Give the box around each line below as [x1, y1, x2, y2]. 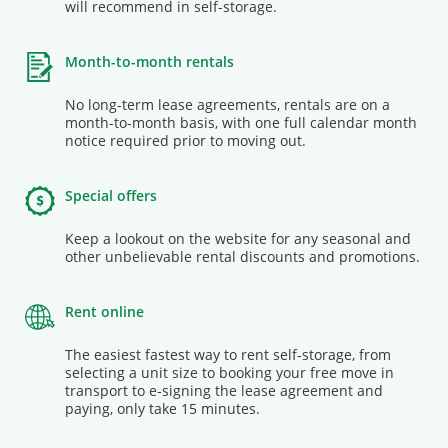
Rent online [65, 301, 144, 321]
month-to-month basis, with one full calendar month [65, 112, 417, 132]
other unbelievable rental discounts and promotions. [65, 246, 420, 266]
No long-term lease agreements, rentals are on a [65, 94, 390, 114]
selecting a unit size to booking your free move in [65, 362, 394, 382]
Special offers [65, 185, 157, 205]
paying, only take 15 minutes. [65, 398, 260, 418]
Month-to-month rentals [65, 51, 234, 71]
